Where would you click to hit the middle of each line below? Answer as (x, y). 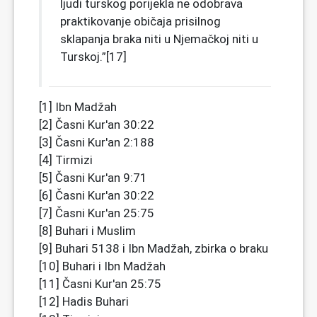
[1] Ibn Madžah (78, 106)
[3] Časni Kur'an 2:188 (97, 142)
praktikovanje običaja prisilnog (140, 21)
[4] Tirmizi (66, 160)
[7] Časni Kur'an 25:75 (97, 213)
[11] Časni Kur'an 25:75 (100, 283)
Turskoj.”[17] (93, 56)
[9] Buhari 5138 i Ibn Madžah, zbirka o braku (154, 248)
